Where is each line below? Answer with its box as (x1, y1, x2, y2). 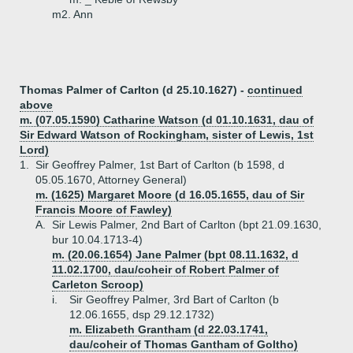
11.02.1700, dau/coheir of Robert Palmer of (52, 263, 279, 276)
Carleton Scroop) (52, 278, 143, 291)
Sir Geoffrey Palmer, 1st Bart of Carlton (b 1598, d (35, 158, 284, 171)
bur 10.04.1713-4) (52, 233, 143, 246)
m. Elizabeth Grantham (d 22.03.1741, (69, 323, 268, 336)
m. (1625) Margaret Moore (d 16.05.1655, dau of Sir (35, 188, 304, 201)
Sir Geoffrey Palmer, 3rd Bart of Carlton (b (69, 293, 279, 306)
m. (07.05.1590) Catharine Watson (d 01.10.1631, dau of (20, 113, 314, 126)
